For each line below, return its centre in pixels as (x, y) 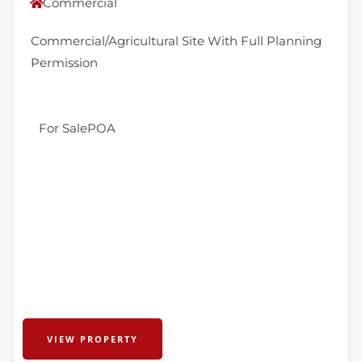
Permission (64, 63)
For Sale (63, 128)
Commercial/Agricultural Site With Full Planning (176, 41)
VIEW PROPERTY (92, 339)
